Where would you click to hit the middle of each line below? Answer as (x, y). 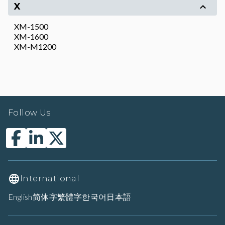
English (20, 197)
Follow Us (29, 113)
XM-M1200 (35, 46)
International (50, 179)
